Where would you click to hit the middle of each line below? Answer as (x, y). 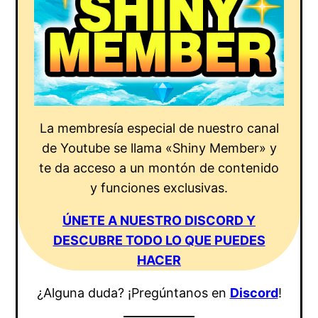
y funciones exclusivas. (159, 188)
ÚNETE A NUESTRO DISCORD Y (159, 221)
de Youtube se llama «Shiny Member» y (159, 148)
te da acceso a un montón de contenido (159, 168)
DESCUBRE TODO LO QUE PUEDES (159, 241)
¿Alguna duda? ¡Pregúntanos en (133, 293)
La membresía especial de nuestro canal (159, 128)
